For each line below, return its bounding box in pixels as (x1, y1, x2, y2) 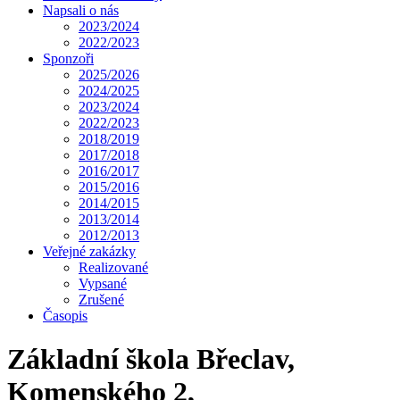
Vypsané (79, 275, 127, 291)
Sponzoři (43, 50, 94, 66)
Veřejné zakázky (43, 243, 136, 259)
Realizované (79, 259, 148, 275)
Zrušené (79, 291, 124, 307)
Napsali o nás (43, 2, 119, 18)
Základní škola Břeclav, (7, 343, 295, 376)
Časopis (43, 307, 87, 323)
